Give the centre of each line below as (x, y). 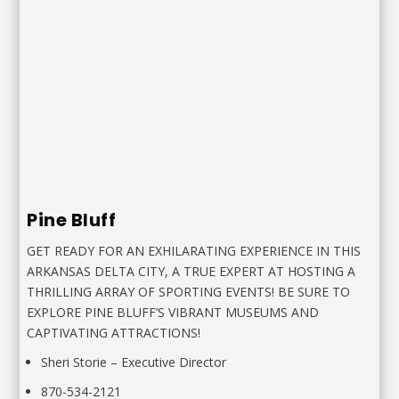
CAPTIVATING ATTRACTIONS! (114, 333)
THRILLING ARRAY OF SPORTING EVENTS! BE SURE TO (189, 292)
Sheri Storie (74, 362)
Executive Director (174, 362)
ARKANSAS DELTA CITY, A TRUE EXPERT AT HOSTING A (191, 272)
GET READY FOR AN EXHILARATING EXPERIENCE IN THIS (194, 251)
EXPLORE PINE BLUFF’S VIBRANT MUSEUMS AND (173, 313)
